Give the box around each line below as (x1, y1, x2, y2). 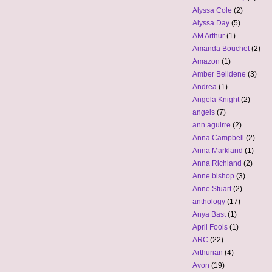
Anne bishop (192, 172, 234, 180)
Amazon (192, 57, 220, 66)
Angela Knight (192, 95, 239, 104)
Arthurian (192, 248, 223, 257)
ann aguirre (192, 121, 231, 129)
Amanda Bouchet (192, 44, 250, 53)
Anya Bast (192, 210, 226, 219)
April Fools (192, 223, 228, 231)
